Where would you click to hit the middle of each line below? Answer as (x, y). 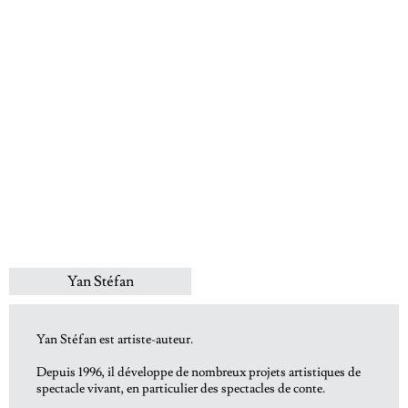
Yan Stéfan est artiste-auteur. (115, 340)
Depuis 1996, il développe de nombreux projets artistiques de (199, 372)
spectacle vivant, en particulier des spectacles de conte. (181, 389)
